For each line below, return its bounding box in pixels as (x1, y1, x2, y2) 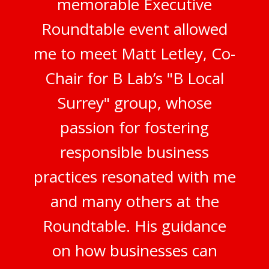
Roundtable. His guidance (43, 214, 226, 237)
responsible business (60, 141, 209, 163)
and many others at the (50, 190, 219, 212)
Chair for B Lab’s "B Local (45, 67, 224, 89)
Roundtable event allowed (41, 17, 228, 40)
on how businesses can (52, 239, 217, 261)
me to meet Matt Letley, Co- (34, 42, 235, 64)
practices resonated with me (33, 165, 236, 187)
